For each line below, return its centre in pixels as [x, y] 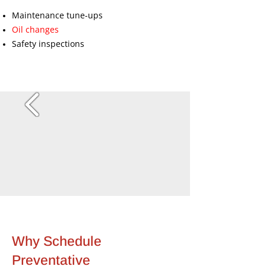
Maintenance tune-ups [57, 15]
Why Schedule [57, 241]
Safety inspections [48, 44]
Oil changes [35, 29]
